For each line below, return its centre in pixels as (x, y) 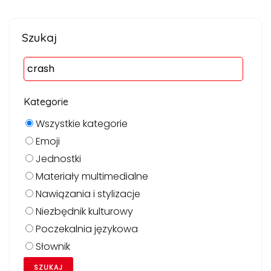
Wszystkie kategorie (80, 124)
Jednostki (57, 159)
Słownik (52, 247)
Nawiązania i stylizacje (87, 194)
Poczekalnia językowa (86, 229)
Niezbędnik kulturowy (83, 212)
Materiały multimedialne (91, 177)
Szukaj (40, 38)
